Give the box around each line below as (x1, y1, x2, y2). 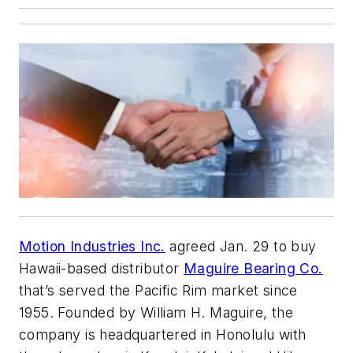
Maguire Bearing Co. (184, 260, 323, 277)
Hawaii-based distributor (19, 260, 184, 277)
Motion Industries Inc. (19, 238, 165, 255)
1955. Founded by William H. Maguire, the (19, 304, 293, 321)
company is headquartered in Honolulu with (19, 326, 307, 344)
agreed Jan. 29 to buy (165, 238, 317, 255)
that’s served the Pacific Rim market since (19, 282, 298, 299)
